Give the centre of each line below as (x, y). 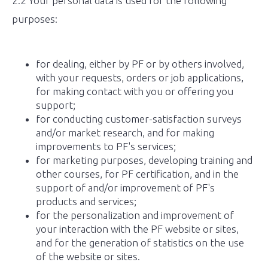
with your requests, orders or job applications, (140, 77)
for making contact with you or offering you (135, 91)
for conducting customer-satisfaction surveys (139, 119)
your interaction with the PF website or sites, (137, 229)
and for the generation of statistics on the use (140, 243)
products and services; (86, 201)
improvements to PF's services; (106, 146)
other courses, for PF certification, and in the (137, 174)
